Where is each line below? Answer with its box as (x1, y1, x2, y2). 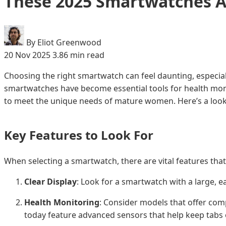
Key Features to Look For (4, 126, 153, 143)
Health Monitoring (24, 196, 99, 208)
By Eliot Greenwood (26, 36, 101, 48)
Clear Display (24, 176, 77, 187)
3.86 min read (52, 49, 104, 61)
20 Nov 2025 (4, 49, 52, 61)
